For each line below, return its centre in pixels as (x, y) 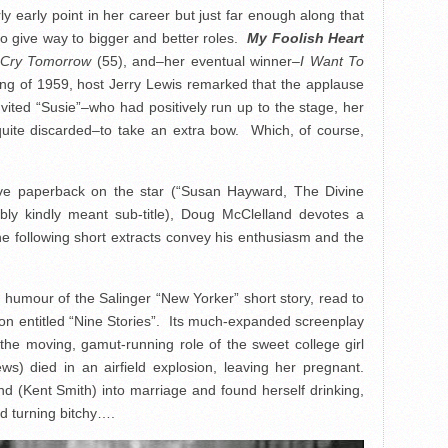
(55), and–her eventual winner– (196, 61)
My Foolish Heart (306, 38)
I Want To (332, 61)
